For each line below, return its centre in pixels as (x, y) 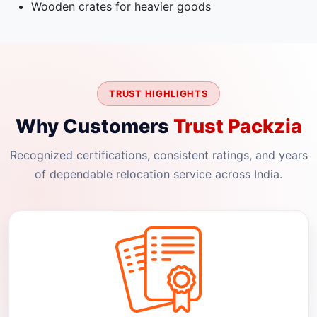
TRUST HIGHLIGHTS (158, 93)
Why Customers (94, 127)
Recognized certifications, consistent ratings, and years (158, 155)
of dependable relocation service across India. (158, 174)
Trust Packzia (237, 127)
